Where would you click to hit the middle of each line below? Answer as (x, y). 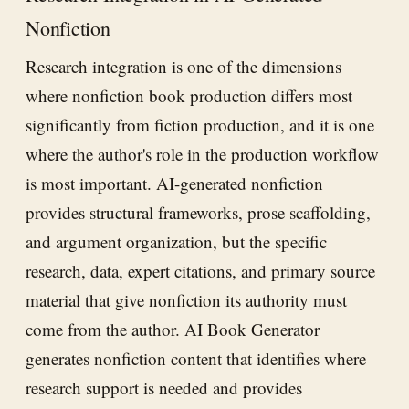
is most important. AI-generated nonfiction (174, 184)
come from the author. (105, 330)
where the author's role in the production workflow (202, 154)
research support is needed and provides (164, 388)
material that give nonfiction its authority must (186, 300)
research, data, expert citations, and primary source (200, 271)
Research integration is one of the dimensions (184, 67)
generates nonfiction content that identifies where (196, 359)
